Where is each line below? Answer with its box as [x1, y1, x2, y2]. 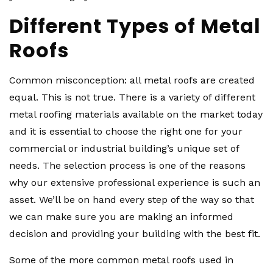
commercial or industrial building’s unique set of [9, 143, 239, 154]
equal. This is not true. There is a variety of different [9, 91, 255, 103]
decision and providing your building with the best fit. [9, 228, 260, 239]
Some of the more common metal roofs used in [9, 254, 233, 266]
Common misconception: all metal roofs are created [9, 74, 255, 86]
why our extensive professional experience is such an [9, 177, 260, 188]
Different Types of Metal [9, 12, 261, 40]
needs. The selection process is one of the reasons [9, 160, 246, 171]
